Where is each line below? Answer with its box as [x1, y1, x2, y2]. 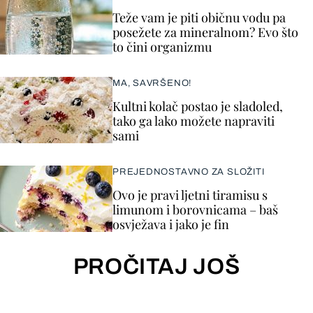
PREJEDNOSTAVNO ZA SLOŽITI [112, 166, 265, 177]
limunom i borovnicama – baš [112, 201, 278, 218]
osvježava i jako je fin [112, 215, 229, 233]
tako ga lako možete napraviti [112, 112, 275, 129]
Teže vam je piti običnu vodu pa [112, 8, 286, 26]
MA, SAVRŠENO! [112, 78, 192, 88]
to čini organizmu [112, 38, 212, 55]
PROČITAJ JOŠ [73, 254, 240, 279]
